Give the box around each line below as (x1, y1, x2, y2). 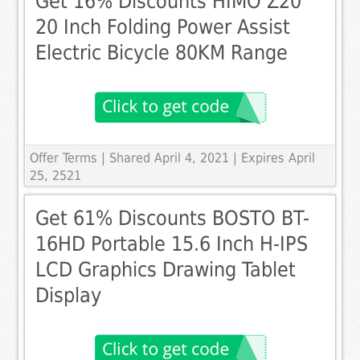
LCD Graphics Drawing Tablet (35, 258, 297, 282)
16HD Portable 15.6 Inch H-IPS (35, 232, 309, 256)
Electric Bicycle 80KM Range (35, 41, 288, 65)
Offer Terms (30, 150, 98, 166)
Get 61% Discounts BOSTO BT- (35, 207, 310, 231)
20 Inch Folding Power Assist (35, 15, 291, 39)
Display (35, 284, 102, 308)
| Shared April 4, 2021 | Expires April (101, 150, 316, 166)
